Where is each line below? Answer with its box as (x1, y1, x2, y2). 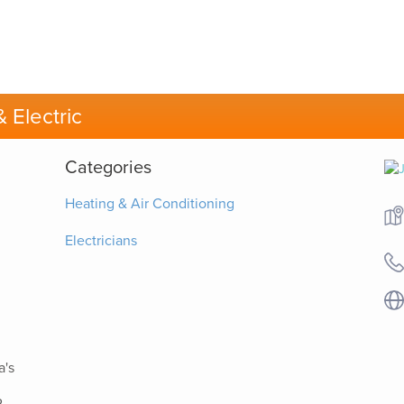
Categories (64, 156, 151, 179)
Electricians (64, 231, 137, 250)
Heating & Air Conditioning (64, 194, 234, 213)
